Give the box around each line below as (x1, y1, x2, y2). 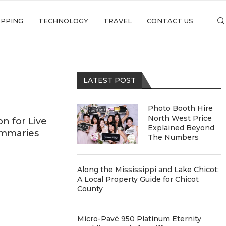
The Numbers (148, 133, 199, 142)
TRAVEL (103, 17, 132, 25)
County (77, 184, 103, 193)
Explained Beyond (148, 123, 215, 132)
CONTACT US (147, 17, 193, 25)
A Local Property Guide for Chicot (77, 175, 199, 184)
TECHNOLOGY (38, 17, 88, 25)
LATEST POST (83, 76, 136, 85)
